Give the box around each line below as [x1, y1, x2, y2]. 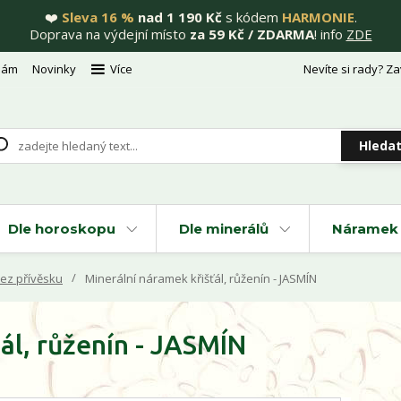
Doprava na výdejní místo [29, 25, 190, 43]
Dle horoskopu [8, 220, 115, 237]
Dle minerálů [179, 220, 269, 237]
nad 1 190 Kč [133, 8, 222, 26]
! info [313, 25, 346, 43]
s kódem [221, 8, 282, 26]
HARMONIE [281, 8, 354, 26]
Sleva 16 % [57, 8, 134, 26]
